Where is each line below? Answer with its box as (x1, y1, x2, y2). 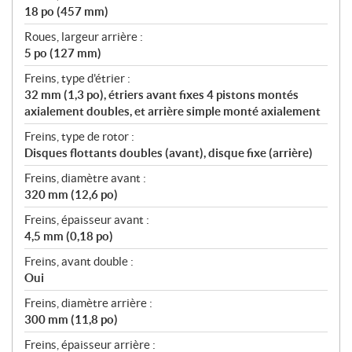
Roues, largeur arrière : (24, 30, 143, 44)
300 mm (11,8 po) (24, 313, 118, 327)
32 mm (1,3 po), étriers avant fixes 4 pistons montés (24, 88, 299, 102)
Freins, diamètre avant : (24, 171, 146, 185)
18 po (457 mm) (24, 5, 108, 19)
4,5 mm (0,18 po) (24, 229, 113, 244)
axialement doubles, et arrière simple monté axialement (24, 104, 321, 119)
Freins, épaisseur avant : (24, 213, 149, 227)
